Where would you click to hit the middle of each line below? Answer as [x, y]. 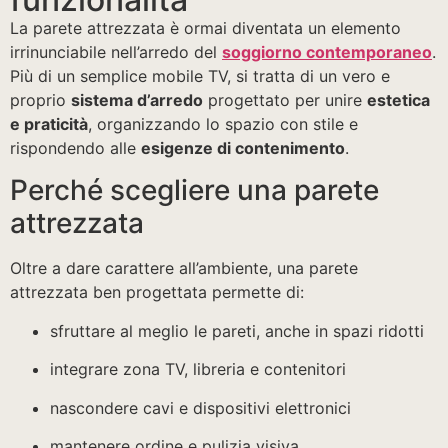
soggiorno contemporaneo [327, 52]
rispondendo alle [75, 148]
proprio [40, 100]
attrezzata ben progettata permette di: [157, 292]
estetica [398, 100]
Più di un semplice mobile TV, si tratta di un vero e [200, 76]
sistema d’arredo [137, 100]
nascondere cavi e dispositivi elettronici [200, 407]
